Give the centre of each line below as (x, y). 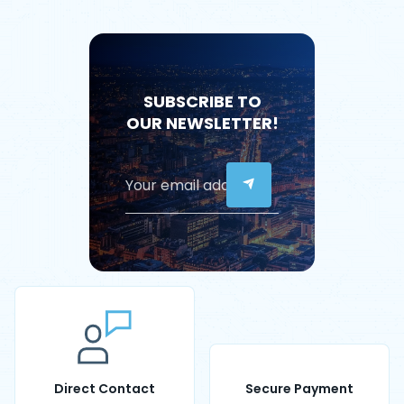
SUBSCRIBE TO (202, 101)
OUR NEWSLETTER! (202, 123)
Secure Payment (299, 388)
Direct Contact (105, 388)
